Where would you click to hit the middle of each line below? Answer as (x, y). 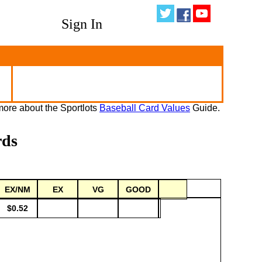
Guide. (205, 108)
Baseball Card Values (145, 108)
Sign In (82, 24)
